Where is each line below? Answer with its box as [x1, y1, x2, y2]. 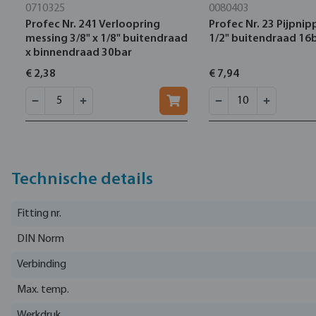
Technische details [11, 171, 153, 188]
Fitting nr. [17, 207, 61, 219]
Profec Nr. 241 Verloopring [25, 19, 160, 30]
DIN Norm [17, 233, 64, 245]
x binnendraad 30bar [25, 47, 132, 59]
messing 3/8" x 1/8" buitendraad [25, 33, 188, 44]
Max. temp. [17, 284, 69, 296]
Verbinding [17, 258, 66, 270]
